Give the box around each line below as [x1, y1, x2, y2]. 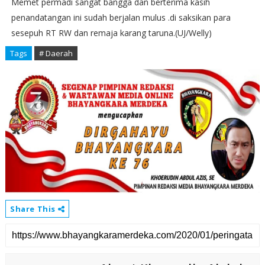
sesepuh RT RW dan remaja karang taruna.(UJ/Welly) [11, 27, 212, 39]
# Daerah [38, 48, 73, 59]
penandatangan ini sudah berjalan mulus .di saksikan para [11, 12, 231, 24]
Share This [9, 203, 58, 215]
